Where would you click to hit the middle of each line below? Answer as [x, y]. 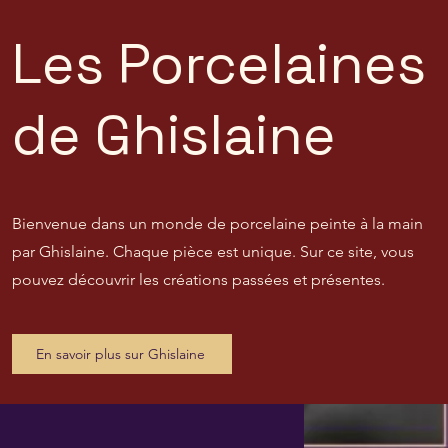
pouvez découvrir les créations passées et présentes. [198, 279]
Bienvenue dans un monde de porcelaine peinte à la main [217, 223]
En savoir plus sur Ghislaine [120, 354]
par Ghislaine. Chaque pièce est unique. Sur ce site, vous [213, 251]
